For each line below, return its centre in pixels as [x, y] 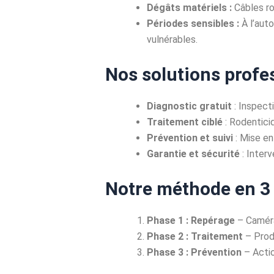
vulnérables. [172, 39]
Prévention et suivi [190, 138]
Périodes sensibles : [193, 23]
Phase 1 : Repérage [191, 220]
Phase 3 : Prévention [194, 252]
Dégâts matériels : [189, 7]
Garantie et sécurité [193, 154]
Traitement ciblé [185, 122]
